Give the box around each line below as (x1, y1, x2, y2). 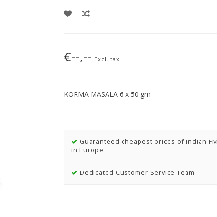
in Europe (71, 146, 104, 154)
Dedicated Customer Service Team (77, 169, 195, 177)
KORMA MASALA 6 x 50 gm (63, 90, 151, 99)
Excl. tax (94, 55, 120, 62)
